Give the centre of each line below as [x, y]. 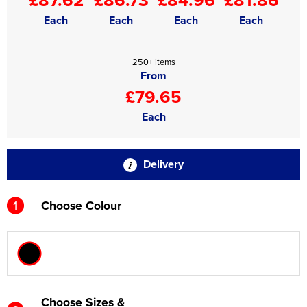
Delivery [162, 164]
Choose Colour [81, 205]
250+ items [153, 62]
